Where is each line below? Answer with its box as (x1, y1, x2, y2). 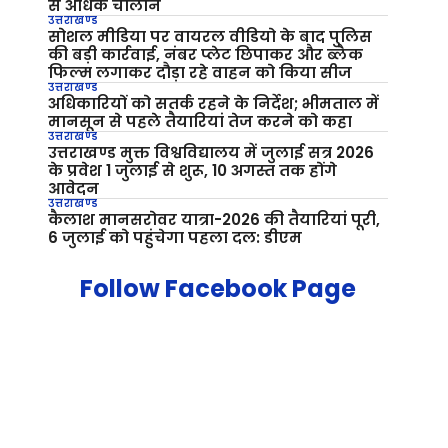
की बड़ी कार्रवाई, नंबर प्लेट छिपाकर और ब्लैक (48, 44, 363, 65)
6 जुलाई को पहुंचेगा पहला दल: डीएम (48, 227, 302, 248)
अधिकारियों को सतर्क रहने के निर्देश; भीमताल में (48, 93, 379, 114)
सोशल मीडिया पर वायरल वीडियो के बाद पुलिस (48, 26, 372, 47)
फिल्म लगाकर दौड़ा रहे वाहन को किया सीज (48, 62, 352, 83)
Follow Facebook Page (80, 272, 356, 305)
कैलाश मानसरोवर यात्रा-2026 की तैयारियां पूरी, (48, 209, 380, 230)
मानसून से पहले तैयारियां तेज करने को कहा (48, 111, 352, 132)
